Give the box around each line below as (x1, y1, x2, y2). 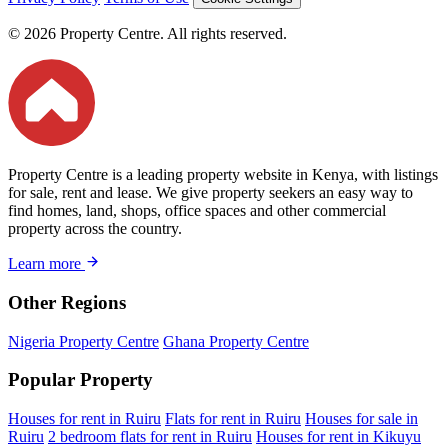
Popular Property (8, 369, 153, 391)
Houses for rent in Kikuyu (256, 427, 421, 445)
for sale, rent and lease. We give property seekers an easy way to (8, 184, 413, 202)
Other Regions (8, 291, 126, 313)
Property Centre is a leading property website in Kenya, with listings (8, 166, 438, 184)
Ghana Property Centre (163, 332, 309, 350)
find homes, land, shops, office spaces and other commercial (8, 202, 386, 220)
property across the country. (8, 220, 182, 238)
